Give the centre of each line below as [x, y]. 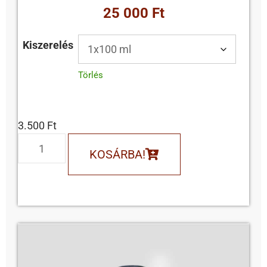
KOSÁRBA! [117, 155]
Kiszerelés [48, 45]
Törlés [91, 75]
